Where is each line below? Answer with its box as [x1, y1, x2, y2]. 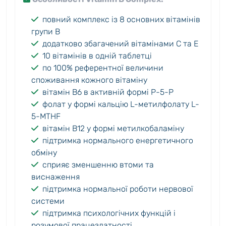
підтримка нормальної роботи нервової [42, 184, 193, 194]
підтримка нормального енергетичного [42, 136, 193, 146]
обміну [31, 148, 57, 158]
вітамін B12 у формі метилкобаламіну [42, 124, 184, 134]
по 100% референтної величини [42, 63, 163, 73]
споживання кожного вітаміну [31, 75, 147, 85]
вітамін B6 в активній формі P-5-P [42, 87, 174, 97]
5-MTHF [31, 111, 61, 122]
